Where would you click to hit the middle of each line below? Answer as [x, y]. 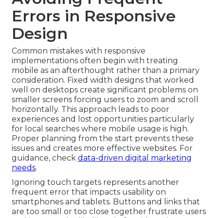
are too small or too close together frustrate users [109, 212]
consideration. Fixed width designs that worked [103, 80]
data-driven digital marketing [135, 158]
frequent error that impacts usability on [89, 192]
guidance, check [45, 158]
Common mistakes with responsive [79, 51]
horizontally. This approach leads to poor [91, 109]
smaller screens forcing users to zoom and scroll [105, 100]
